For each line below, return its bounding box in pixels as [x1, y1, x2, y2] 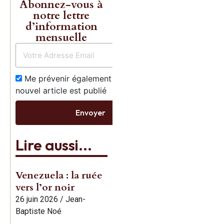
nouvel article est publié [15, 85, 106, 95]
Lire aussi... [15, 135, 92, 154]
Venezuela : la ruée [15, 168, 102, 182]
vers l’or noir [15, 180, 74, 194]
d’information [25, 18, 97, 34]
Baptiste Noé [15, 206, 61, 216]
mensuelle [35, 29, 87, 45]
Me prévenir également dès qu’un [22, 73, 149, 83]
